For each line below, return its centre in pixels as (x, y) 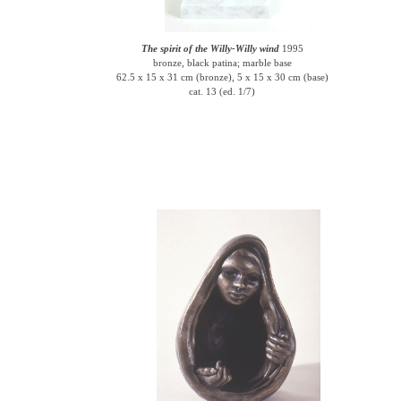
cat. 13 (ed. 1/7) (222, 91)
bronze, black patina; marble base (222, 63)
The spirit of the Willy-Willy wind (210, 48)
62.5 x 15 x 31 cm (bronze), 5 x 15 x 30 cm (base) (222, 77)
